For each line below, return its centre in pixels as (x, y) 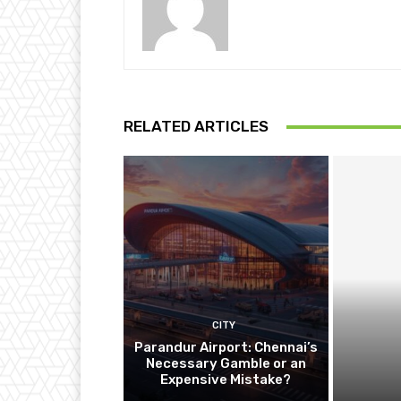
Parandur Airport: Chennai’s (226, 348)
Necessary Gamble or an (226, 364)
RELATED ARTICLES (196, 126)
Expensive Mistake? (226, 380)
